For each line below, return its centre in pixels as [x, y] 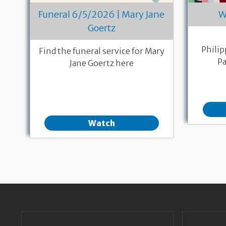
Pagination [46, 166]
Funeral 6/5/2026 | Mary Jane [102, 15]
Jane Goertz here [101, 63]
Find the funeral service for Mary [101, 51]
